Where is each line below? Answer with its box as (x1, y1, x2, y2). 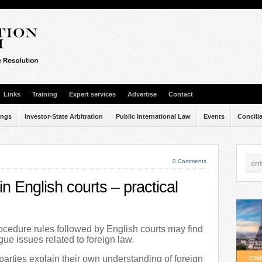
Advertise (127, 91, 157, 98)
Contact (168, 91, 193, 98)
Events (204, 113, 225, 120)
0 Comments (173, 158, 206, 164)
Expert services (69, 91, 116, 98)
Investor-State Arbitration (25, 113, 103, 120)
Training (32, 91, 57, 98)
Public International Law (116, 113, 191, 120)
